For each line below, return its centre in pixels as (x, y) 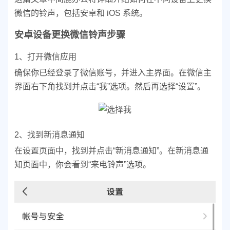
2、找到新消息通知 (50, 135)
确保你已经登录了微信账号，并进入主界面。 (97, 73)
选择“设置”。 (182, 87)
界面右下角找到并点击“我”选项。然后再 (87, 87)
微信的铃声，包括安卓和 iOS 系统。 (81, 13)
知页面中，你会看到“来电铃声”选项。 (83, 165)
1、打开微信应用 (45, 57)
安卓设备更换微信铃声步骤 (70, 35)
